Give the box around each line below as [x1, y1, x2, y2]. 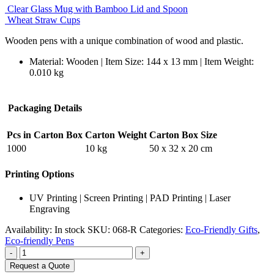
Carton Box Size [149, 129, 217, 140]
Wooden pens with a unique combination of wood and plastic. [5, 35, 243, 46]
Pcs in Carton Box [7, 129, 83, 140]
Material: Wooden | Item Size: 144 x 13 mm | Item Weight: [29, 56, 254, 67]
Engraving [29, 204, 70, 215]
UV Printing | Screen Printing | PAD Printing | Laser [29, 193, 231, 204]
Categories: [139, 224, 185, 235]
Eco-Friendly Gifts [185, 224, 257, 235]
